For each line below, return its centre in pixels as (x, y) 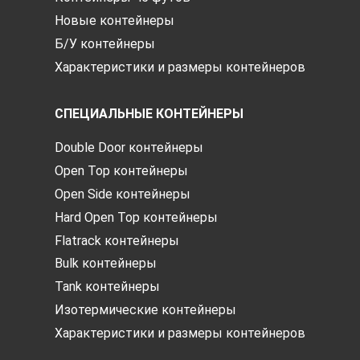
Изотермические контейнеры (145, 310)
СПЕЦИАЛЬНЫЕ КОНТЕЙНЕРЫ (149, 114)
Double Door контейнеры (129, 148)
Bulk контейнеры (106, 264)
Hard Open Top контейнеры (136, 217)
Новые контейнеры (115, 21)
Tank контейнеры (107, 287)
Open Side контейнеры (123, 194)
